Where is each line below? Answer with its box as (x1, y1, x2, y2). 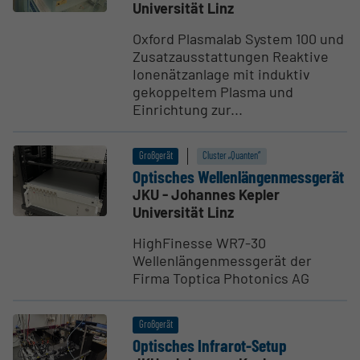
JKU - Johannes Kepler (133, 185, 280, 203)
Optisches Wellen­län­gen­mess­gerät (133, 166, 345, 186)
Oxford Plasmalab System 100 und (133, 29, 345, 47)
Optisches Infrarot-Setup (133, 334, 288, 355)
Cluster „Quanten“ (202, 149, 261, 162)
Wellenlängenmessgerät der (133, 251, 313, 269)
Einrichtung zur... (133, 100, 243, 118)
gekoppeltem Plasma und (133, 82, 294, 100)
